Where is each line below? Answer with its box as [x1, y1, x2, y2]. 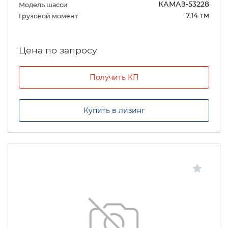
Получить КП [89, 73, 139, 82]
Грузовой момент [19, 12, 79, 20]
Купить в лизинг [83, 105, 145, 115]
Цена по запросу [19, 45, 97, 56]
